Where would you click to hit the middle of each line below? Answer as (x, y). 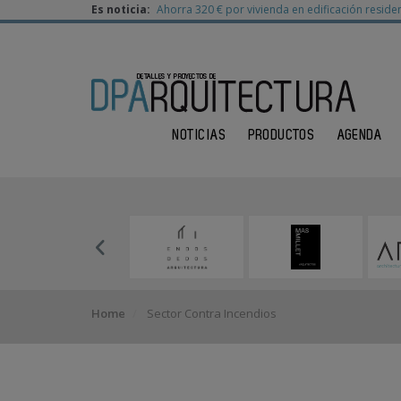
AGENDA (360, 136)
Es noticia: (122, 9)
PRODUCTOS (282, 136)
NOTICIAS (199, 136)
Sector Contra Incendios (210, 313)
